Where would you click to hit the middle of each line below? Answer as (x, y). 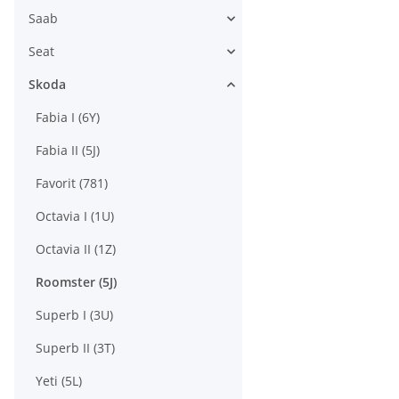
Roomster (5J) (76, 282)
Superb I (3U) (74, 315)
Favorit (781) (72, 183)
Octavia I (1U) (75, 216)
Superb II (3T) (75, 348)
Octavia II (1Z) (76, 249)
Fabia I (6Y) (68, 117)
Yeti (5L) (59, 381)
